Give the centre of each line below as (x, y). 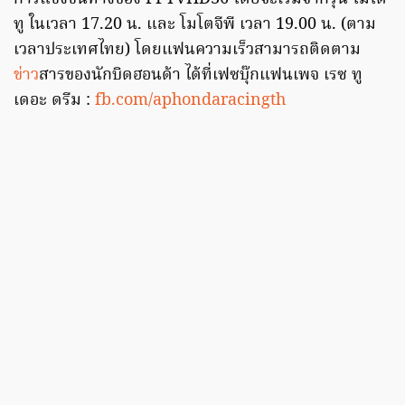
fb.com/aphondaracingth (190, 100)
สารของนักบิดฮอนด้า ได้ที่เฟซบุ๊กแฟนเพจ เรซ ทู (201, 75)
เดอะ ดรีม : (54, 100)
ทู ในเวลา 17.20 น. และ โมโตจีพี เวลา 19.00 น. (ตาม (195, 24)
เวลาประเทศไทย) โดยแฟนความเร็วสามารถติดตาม (187, 50)
